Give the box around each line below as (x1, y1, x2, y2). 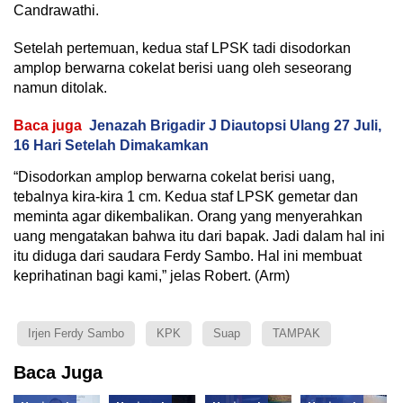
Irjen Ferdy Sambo (28, 326, 124, 340)
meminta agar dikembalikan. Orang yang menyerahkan (13, 208, 363, 224)
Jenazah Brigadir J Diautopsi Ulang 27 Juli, (89, 117, 381, 133)
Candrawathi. (13, 2, 99, 18)
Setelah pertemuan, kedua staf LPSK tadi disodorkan (13, 40, 351, 56)
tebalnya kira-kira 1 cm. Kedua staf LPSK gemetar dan (13, 188, 358, 204)
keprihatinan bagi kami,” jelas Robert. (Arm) (13, 267, 290, 283)
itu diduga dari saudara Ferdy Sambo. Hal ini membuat (13, 247, 362, 264)
